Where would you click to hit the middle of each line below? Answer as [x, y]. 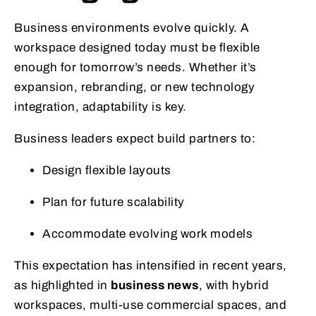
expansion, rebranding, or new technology [134, 87]
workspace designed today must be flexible [137, 47]
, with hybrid [233, 285]
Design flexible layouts [107, 170]
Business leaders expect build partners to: [135, 138]
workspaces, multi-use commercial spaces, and [150, 305]
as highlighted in [62, 285]
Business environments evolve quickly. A [132, 28]
